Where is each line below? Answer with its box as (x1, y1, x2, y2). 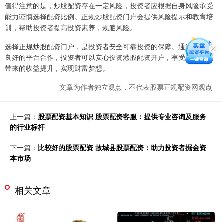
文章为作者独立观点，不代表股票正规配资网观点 (59, 82, 212, 92)
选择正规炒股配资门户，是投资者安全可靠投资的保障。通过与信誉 (5, 41, 213, 52)
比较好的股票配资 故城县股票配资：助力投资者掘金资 (38, 142, 206, 153)
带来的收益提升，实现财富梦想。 (5, 63, 109, 73)
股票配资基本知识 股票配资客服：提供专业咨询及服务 (38, 111, 206, 122)
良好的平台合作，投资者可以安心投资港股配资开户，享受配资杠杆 (5, 52, 213, 62)
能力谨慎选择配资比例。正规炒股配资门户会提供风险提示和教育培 (5, 11, 213, 22)
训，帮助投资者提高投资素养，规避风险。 (5, 22, 137, 33)
